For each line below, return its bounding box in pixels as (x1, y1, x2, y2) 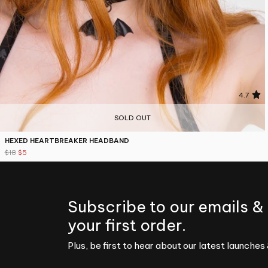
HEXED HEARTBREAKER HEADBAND (4, 136, 129, 145)
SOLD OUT (114, 113, 151, 122)
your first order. (68, 215, 187, 236)
